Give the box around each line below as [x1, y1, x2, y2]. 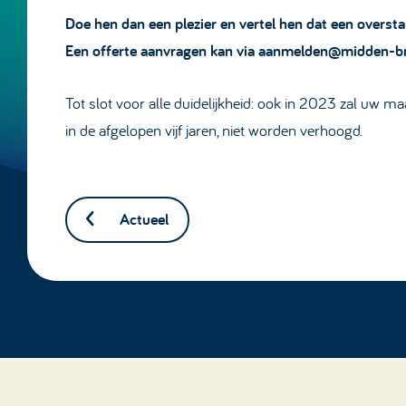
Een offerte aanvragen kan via [65, 40, 259, 61]
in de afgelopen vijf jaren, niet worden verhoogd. [65, 120, 363, 141]
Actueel [120, 208, 169, 229]
